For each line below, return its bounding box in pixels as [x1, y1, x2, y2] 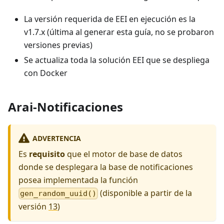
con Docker [24, 67, 67, 78]
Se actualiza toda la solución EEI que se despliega [24, 54, 209, 65]
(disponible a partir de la [98, 187, 192, 198]
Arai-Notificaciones [8, 98, 123, 115]
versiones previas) [24, 39, 92, 50]
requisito [29, 148, 65, 159]
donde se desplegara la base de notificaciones [18, 161, 193, 172]
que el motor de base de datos [65, 148, 182, 159]
